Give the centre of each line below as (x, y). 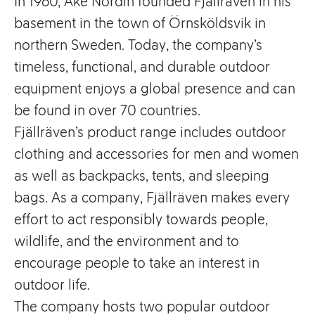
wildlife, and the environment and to (127, 241)
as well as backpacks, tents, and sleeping (142, 175)
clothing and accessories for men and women (156, 154)
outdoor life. (52, 284)
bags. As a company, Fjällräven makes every (152, 197)
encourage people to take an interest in (137, 263)
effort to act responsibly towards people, (141, 219)
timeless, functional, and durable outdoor (142, 66)
